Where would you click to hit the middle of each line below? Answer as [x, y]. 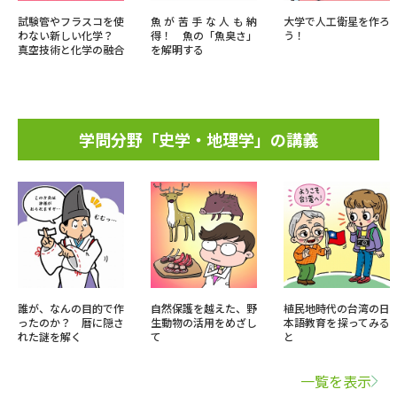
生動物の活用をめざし [204, 323]
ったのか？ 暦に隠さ [71, 323]
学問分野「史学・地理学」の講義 [198, 140]
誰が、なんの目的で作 [71, 308]
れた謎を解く [50, 337]
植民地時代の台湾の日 [337, 308]
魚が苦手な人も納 [204, 21]
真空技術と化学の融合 [71, 50]
